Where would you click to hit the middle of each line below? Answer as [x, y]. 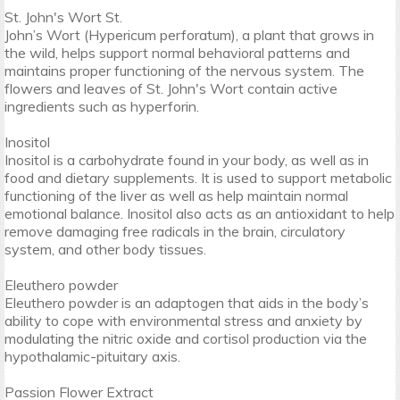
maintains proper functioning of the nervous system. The [184, 71]
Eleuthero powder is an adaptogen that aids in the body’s [187, 303]
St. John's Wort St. [63, 17]
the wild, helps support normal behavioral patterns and [177, 53]
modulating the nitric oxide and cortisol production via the [186, 338]
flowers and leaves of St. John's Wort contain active [171, 88]
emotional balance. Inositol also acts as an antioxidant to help [200, 213]
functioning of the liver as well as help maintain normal [176, 196]
